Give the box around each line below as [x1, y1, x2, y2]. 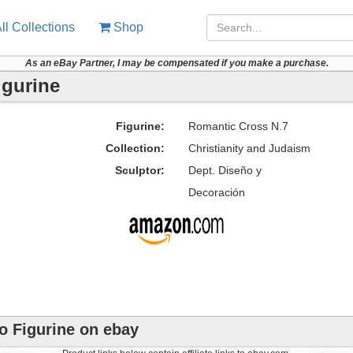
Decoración [188, 186, 245, 199]
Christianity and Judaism [188, 142, 310, 154]
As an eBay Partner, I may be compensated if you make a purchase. [24, 58, 329, 69]
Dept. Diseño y [188, 164, 262, 176]
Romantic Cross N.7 [188, 120, 288, 132]
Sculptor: [114, 164, 165, 176]
